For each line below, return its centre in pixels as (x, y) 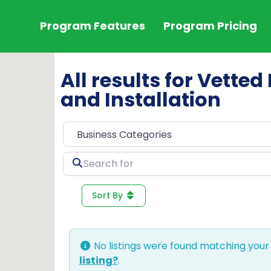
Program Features (92, 26)
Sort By (108, 195)
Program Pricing (210, 26)
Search (79, 158)
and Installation (140, 100)
